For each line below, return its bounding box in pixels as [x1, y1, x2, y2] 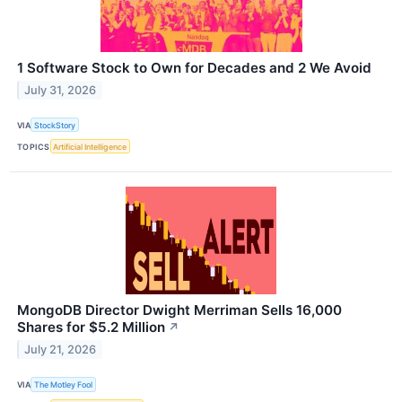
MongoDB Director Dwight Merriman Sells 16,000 [17, 301, 342, 319]
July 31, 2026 [24, 83, 97, 97]
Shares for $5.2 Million [17, 319, 165, 336]
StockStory [34, 119, 76, 130]
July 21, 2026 [24, 343, 97, 357]
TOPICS [17, 141, 50, 152]
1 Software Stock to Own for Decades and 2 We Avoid [17, 59, 371, 77]
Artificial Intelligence [53, 141, 127, 152]
